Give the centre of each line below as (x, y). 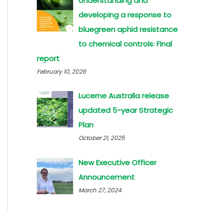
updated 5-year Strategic (126, 110)
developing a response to (125, 15)
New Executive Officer (118, 163)
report (48, 58)
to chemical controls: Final (125, 44)
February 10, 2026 (62, 71)
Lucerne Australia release (124, 96)
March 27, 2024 (100, 190)
